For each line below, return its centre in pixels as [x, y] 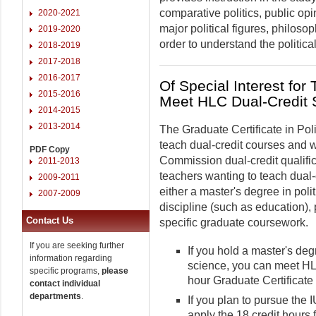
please [115, 271]
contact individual [65, 283]
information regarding [71, 258]
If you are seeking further [77, 245]
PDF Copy [50, 149]
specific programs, [66, 271]
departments [55, 296]
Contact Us [50, 220]
